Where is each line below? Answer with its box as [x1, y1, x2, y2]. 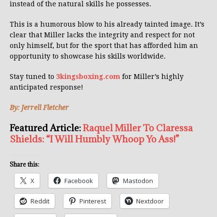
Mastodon [123, 176, 153, 186]
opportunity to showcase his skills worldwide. [10, 52, 166, 61]
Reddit [31, 197, 49, 206]
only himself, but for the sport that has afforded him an [10, 42, 198, 50]
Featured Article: [10, 122, 83, 134]
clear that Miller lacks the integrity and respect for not [10, 31, 195, 39]
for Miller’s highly [120, 73, 184, 81]
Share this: [10, 160, 39, 169]
